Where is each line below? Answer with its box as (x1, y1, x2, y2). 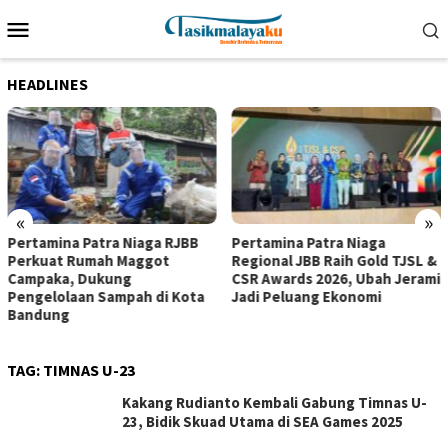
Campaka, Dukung (7, 269, 132, 289)
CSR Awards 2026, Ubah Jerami (231, 269, 441, 289)
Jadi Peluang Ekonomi (231, 287, 382, 307)
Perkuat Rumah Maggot (7, 251, 170, 271)
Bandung (7, 305, 70, 325)
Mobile (32, 37, 111, 73)
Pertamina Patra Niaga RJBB (7, 233, 199, 253)
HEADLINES (7, 74, 88, 94)
